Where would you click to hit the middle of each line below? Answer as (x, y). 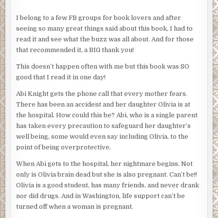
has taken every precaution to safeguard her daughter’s (104, 126)
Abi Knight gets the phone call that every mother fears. (102, 94)
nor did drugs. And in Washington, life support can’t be (101, 196)
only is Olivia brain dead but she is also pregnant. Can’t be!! (107, 175)
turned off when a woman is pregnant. (75, 207)
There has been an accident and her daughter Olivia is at (103, 105)
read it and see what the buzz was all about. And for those (105, 39)
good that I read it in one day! (61, 77)
